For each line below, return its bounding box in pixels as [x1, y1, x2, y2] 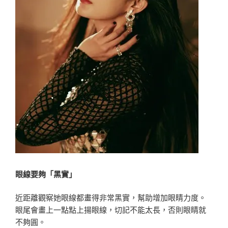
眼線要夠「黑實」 [15, 168, 76, 180]
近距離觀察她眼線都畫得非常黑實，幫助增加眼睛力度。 [15, 192, 206, 203]
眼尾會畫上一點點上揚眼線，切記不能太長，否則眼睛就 [15, 204, 206, 215]
